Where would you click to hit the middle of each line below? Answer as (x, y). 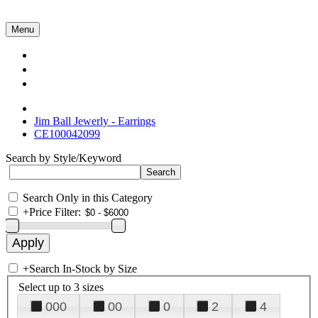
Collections (75, 55)
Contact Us (76, 84)
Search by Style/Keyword (64, 158)
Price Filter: (55, 212)
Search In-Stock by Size (83, 269)
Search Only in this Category (88, 198)
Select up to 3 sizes (61, 287)
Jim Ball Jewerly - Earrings (95, 121)
